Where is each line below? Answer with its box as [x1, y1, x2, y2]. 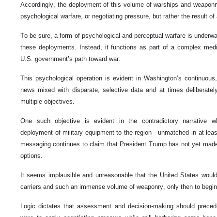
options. [20, 152, 43, 159]
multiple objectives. [20, 97, 75, 105]
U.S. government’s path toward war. [20, 55, 121, 62]
